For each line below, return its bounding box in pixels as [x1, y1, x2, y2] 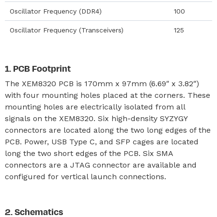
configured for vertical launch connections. [5, 172, 166, 181]
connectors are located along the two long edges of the [5, 125, 211, 135]
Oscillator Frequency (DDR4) [10, 7, 102, 15]
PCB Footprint [13, 62, 71, 74]
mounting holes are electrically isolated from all [5, 102, 185, 111]
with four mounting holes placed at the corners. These [5, 91, 210, 100]
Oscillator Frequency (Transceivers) [10, 26, 124, 34]
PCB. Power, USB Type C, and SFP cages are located [5, 137, 199, 146]
